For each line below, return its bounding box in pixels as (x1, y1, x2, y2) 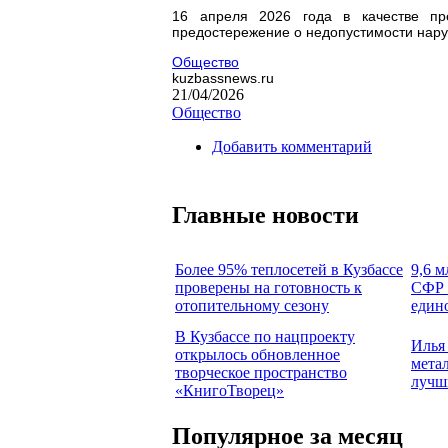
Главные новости (172, 201, 359, 228)
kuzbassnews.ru (172, 69, 274, 86)
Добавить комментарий (212, 137, 372, 155)
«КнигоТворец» (175, 381, 284, 399)
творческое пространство (175, 363, 347, 381)
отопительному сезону (175, 296, 329, 314)
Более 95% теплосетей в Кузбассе (175, 260, 403, 278)
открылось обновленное (175, 345, 340, 363)
